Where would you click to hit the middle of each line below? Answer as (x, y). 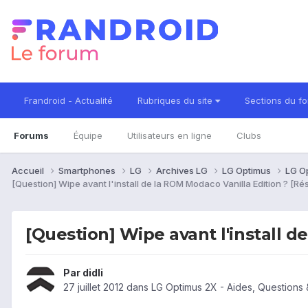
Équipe (88, 135)
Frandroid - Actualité (68, 100)
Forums (31, 135)
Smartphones (88, 170)
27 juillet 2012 (93, 287)
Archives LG (183, 170)
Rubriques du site (176, 100)
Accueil (29, 170)
